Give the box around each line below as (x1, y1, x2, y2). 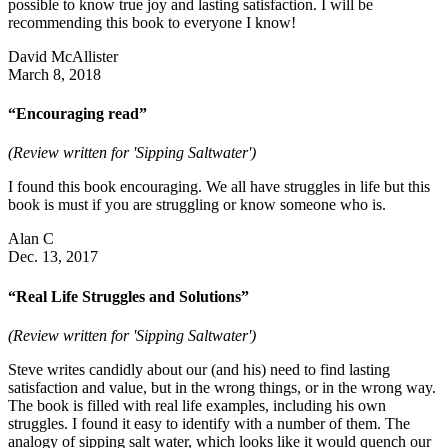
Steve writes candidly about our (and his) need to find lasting (8, 360, 390, 378)
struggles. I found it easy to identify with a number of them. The (8, 414, 410, 432)
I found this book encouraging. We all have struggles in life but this (8, 178, 430, 196)
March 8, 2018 (8, 65, 101, 83)
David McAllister (8, 47, 118, 65)
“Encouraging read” (8, 105, 147, 123)
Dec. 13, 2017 (8, 248, 98, 266)
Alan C (8, 230, 54, 248)
